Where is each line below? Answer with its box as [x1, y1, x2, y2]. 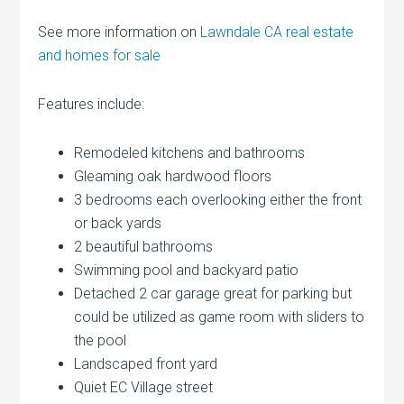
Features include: [38, 95, 145, 113]
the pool [74, 331, 127, 349]
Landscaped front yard [74, 354, 218, 372]
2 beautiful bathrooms [74, 237, 214, 255]
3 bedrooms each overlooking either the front [74, 190, 363, 208]
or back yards [74, 214, 162, 232]
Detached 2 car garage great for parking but [74, 284, 353, 302]
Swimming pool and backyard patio [74, 261, 299, 279]
